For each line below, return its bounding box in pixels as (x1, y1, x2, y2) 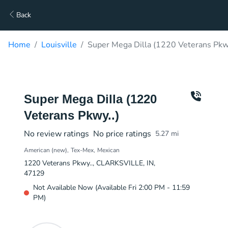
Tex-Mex (71, 146, 94, 154)
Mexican (97, 146, 120, 154)
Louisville (41, 39, 77, 50)
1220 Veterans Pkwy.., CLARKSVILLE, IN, (24, 158, 155, 168)
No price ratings (93, 128, 151, 139)
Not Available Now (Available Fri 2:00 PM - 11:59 (33, 183, 190, 192)
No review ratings (24, 128, 89, 139)
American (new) (24, 146, 67, 154)
